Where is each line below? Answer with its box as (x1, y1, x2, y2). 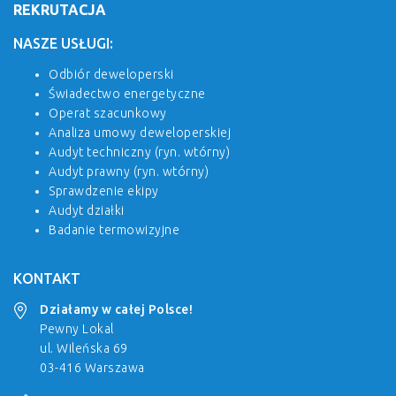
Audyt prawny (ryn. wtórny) (49, 164, 209, 179)
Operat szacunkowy (49, 105, 167, 120)
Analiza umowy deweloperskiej (49, 125, 231, 140)
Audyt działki (49, 202, 125, 217)
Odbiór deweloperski (49, 66, 174, 81)
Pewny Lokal (40, 321, 114, 336)
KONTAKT (13, 270, 80, 286)
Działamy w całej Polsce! (40, 301, 193, 316)
